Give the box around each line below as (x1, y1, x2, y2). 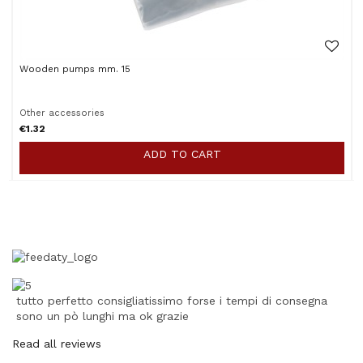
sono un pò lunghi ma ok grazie (16, 310, 189, 323)
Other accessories (19, 108, 105, 119)
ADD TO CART (143, 147, 221, 161)
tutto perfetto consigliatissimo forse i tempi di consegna (16, 294, 327, 308)
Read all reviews (12, 337, 101, 351)
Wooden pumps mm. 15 (19, 62, 130, 75)
